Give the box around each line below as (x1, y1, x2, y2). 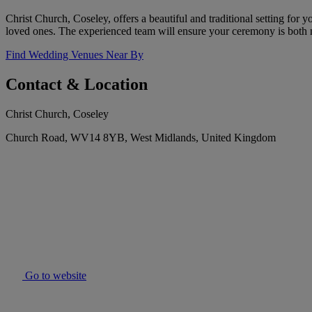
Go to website (22, 270, 86, 282)
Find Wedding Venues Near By (6, 49, 143, 61)
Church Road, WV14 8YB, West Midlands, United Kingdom (6, 132, 276, 144)
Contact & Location (6, 75, 148, 94)
